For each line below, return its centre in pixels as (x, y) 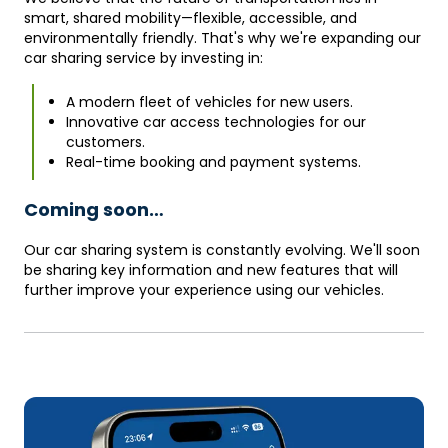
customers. (105, 142)
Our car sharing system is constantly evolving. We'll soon (222, 250)
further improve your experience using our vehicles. (204, 290)
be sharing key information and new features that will (211, 270)
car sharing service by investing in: (143, 58)
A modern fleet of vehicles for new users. (209, 102)
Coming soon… (94, 209)
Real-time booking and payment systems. (213, 162)
